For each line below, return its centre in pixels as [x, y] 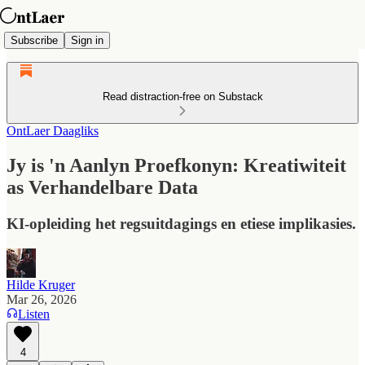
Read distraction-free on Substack [182, 97]
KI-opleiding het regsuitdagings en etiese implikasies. [181, 223]
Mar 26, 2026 [42, 299]
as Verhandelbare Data [102, 187]
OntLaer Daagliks [53, 131]
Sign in [87, 40]
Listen [34, 314]
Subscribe [34, 40]
